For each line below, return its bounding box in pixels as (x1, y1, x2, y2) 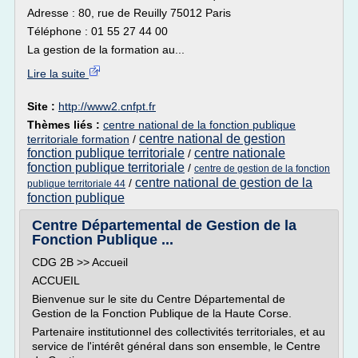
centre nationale (194, 146, 285, 160)
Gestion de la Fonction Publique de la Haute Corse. (32, 307, 292, 320)
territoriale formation (27, 133, 129, 145)
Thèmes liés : (27, 118, 103, 131)
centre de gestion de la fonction (194, 163, 330, 174)
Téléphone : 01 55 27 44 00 (27, 25, 168, 38)
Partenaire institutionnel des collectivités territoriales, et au (32, 325, 325, 338)
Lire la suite (27, 67, 89, 80)
